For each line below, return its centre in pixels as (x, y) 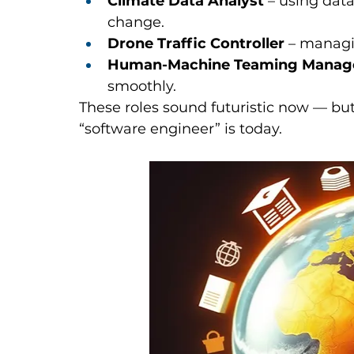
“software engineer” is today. (181, 129)
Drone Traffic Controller (196, 44)
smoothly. (142, 87)
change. (136, 23)
